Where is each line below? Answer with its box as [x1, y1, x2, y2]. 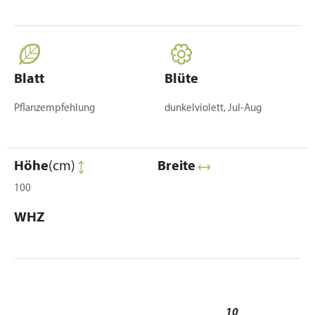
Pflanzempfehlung [14, 103, 95, 114]
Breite [157, 160, 195, 174]
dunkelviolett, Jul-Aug [165, 103, 262, 114]
